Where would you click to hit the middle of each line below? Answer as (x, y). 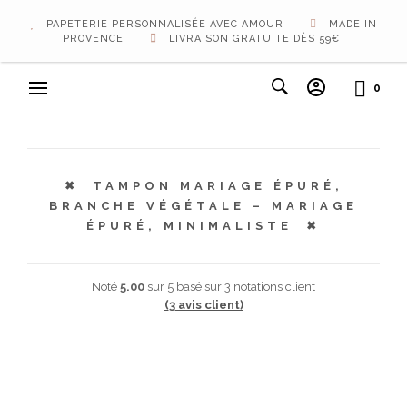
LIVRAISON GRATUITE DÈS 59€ (253, 39)
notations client (273, 287)
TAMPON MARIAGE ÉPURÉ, (218, 186)
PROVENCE (95, 39)
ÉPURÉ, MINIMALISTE (189, 226)
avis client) (209, 305)
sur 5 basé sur (184, 287)
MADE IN (351, 24)
